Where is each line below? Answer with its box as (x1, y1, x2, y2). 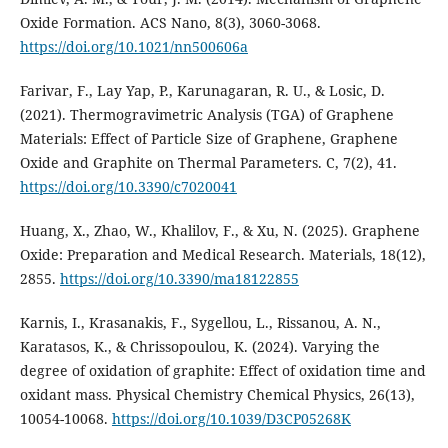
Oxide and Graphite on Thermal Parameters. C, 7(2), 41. (19, 153, 397, 173)
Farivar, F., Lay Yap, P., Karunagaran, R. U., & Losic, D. (19, 81, 385, 101)
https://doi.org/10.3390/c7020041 (19, 177, 237, 197)
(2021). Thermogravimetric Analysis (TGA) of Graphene (19, 105, 394, 125)
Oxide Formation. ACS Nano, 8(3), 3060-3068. (19, 13, 321, 33)
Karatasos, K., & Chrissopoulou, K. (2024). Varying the (19, 337, 380, 357)
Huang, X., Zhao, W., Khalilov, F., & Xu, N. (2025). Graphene (19, 221, 420, 241)
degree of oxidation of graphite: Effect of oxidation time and (19, 361, 426, 381)
